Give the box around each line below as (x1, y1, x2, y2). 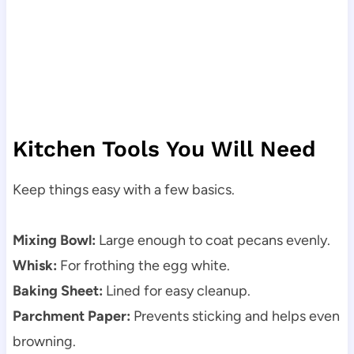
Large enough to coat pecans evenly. (95, 232, 330, 250)
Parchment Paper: (12, 307, 130, 326)
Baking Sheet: (12, 282, 103, 300)
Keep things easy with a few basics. (12, 181, 235, 199)
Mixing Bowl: (12, 232, 96, 250)
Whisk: (12, 257, 57, 275)
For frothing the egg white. (56, 257, 230, 275)
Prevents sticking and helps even (130, 307, 340, 326)
